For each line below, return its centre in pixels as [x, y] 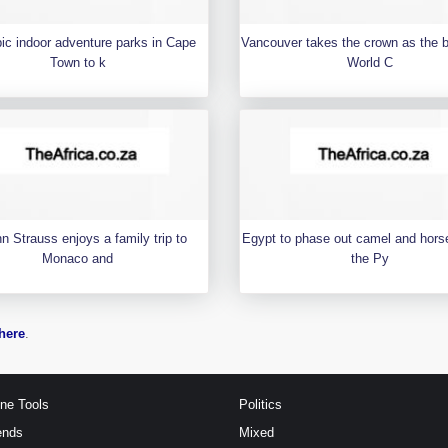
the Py [370, 258]
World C [370, 62]
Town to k [77, 62]
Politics [260, 404]
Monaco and [78, 258]
